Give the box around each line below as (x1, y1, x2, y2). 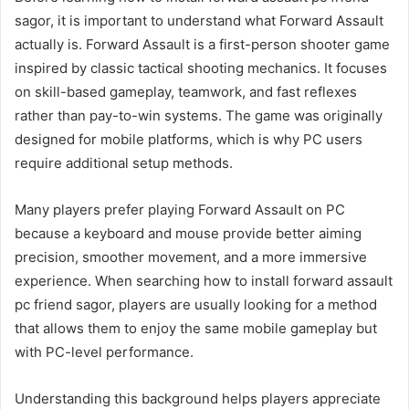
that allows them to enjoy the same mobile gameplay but (15, 319, 377, 337)
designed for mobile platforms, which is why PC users (15, 130, 362, 148)
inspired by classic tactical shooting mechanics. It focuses (15, 58, 387, 77)
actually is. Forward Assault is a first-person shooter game (15, 35, 390, 53)
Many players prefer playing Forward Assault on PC (15, 200, 345, 218)
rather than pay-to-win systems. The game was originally (15, 106, 383, 124)
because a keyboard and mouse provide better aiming (15, 224, 362, 242)
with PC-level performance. (15, 342, 194, 361)
